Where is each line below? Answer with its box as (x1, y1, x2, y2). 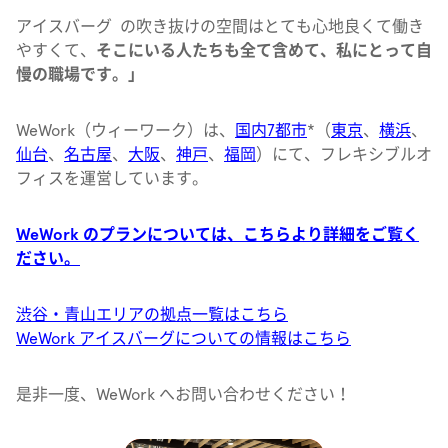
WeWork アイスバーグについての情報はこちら (16, 328, 351, 348)
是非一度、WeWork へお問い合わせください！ (16, 384, 351, 404)
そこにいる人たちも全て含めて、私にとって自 (96, 40, 432, 60)
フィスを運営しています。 (16, 168, 208, 188)
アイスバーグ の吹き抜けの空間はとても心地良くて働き (16, 16, 424, 36)
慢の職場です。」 (16, 64, 144, 84)
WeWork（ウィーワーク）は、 (16, 120, 235, 140)
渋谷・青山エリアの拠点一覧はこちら (16, 304, 288, 324)
